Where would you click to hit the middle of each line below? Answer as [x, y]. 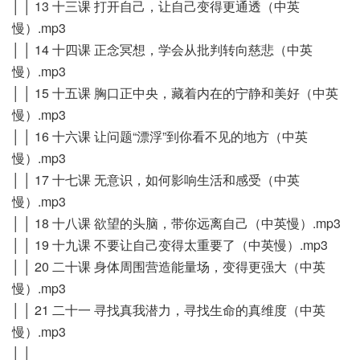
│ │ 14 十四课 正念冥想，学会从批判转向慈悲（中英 [162, 49]
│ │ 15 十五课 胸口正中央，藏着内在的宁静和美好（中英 [175, 92]
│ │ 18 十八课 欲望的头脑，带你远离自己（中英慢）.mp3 [176, 223]
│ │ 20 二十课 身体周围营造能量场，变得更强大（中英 [169, 266]
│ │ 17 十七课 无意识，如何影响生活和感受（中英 [156, 179]
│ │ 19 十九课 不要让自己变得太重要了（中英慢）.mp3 [170, 244]
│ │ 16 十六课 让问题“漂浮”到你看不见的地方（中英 [160, 136]
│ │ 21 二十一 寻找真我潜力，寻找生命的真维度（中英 [169, 309]
